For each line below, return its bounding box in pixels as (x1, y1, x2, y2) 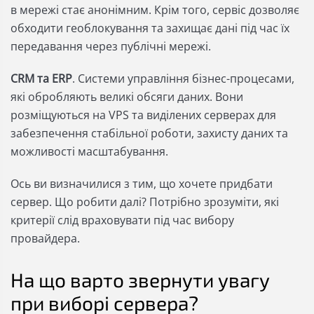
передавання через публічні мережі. (11, 39, 211, 54)
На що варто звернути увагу (11, 268, 270, 292)
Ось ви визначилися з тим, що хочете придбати (11, 176, 273, 191)
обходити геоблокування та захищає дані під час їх (11, 20, 289, 36)
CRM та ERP (11, 71, 72, 86)
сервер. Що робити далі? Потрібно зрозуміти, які (11, 194, 279, 210)
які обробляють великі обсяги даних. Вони (11, 89, 243, 104)
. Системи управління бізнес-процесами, (72, 71, 294, 86)
